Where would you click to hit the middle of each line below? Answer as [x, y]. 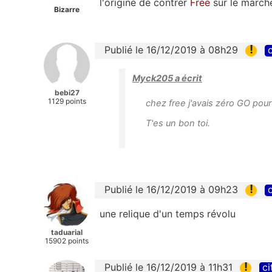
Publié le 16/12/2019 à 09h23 [171, 190]
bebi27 [67, 92]
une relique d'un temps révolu [168, 214]
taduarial [67, 233]
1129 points [67, 101]
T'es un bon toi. [178, 124]
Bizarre [67, 9]
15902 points [67, 241]
